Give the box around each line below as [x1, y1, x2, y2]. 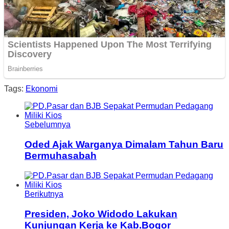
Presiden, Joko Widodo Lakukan [25, 208, 177, 219]
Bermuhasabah [25, 150, 97, 162]
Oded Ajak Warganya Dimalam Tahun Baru [25, 139, 223, 150]
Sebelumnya [25, 120, 71, 129]
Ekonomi [26, 84, 58, 94]
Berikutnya [25, 189, 63, 198]
